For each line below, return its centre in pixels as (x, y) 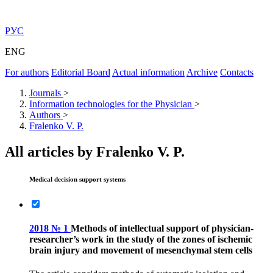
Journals (45, 93)
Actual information (148, 72)
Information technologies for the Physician (111, 104)
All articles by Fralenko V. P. (95, 151)
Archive (202, 72)
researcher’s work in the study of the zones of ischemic (141, 239)
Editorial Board (81, 72)
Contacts (237, 72)
